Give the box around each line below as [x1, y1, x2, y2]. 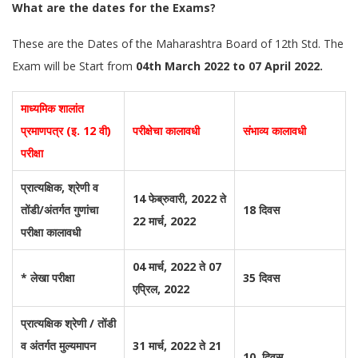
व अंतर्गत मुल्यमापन [21, 338, 96, 353]
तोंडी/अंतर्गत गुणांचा [21, 202, 98, 217]
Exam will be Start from [12, 58, 136, 74]
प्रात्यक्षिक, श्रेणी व [21, 180, 98, 195]
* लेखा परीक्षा [21, 270, 74, 285]
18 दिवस [243, 202, 280, 217]
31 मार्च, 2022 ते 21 [133, 338, 221, 353]
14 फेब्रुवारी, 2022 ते [133, 191, 226, 206]
